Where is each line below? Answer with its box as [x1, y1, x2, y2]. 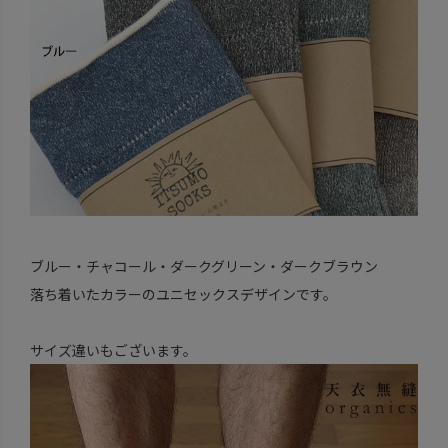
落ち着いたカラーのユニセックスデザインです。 [29, 283, 337, 304]
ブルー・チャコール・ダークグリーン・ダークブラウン [29, 255, 378, 276]
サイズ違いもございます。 [29, 339, 197, 360]
